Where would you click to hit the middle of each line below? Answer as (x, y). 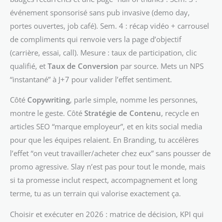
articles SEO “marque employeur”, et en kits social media (106, 127)
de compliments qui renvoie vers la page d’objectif (96, 39)
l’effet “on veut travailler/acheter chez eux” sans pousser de (110, 153)
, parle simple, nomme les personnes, (134, 100)
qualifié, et (29, 66)
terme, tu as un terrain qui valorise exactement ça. (95, 194)
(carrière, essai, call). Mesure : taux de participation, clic (103, 52)
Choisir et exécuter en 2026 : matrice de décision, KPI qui (107, 214)
